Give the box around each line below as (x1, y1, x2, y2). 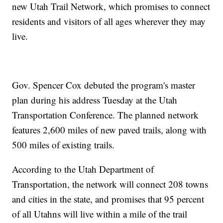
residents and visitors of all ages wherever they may (12, 15, 206, 28)
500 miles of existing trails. (12, 138, 115, 151)
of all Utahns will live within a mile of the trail (12, 208, 188, 221)
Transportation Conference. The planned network (12, 109, 199, 121)
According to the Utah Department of (12, 163, 154, 176)
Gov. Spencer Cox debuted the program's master (12, 79, 196, 92)
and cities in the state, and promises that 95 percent (12, 193, 205, 206)
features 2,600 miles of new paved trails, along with (12, 123, 207, 136)
